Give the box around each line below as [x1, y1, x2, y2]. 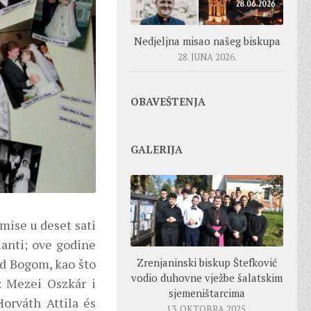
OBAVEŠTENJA [131, 94, 205, 108]
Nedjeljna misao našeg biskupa [133, 33, 280, 48]
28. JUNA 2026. [177, 50, 237, 63]
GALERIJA [131, 142, 183, 156]
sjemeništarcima [169, 286, 245, 301]
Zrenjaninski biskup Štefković [137, 255, 277, 270]
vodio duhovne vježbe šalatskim [131, 271, 283, 285]
